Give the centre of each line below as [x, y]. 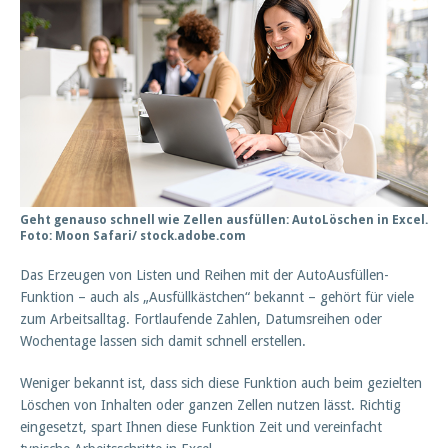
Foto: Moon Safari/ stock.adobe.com [133, 236]
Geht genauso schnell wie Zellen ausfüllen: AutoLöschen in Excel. [224, 220]
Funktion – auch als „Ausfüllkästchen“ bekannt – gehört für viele [217, 297]
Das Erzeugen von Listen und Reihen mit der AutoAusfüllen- [204, 275]
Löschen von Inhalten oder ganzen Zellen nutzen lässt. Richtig [210, 405]
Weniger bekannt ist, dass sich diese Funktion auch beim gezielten [221, 383]
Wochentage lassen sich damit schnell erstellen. [163, 341]
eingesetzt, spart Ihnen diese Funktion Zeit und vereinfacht [201, 427]
